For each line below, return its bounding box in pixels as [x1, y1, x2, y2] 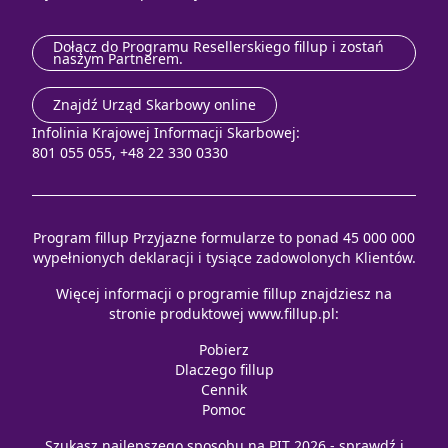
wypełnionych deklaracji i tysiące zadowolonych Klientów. [32, 248, 416, 268]
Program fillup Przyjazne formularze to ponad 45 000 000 [33, 228, 415, 248]
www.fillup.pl [248, 304, 335, 324]
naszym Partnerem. [53, 49, 183, 69]
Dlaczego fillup [174, 360, 274, 380]
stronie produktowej [109, 304, 244, 324]
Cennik [201, 380, 247, 400]
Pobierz [199, 340, 249, 360]
